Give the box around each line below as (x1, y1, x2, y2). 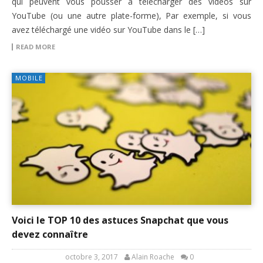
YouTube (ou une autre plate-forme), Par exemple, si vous (12, 9, 251, 21)
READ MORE (16, 42, 55, 51)
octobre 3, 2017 (65, 251, 118, 262)
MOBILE (15, 73, 43, 82)
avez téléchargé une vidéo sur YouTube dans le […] (12, 23, 205, 35)
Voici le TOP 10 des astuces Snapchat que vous (12, 213, 228, 227)
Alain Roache (131, 251, 174, 262)
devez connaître (12, 227, 88, 241)
